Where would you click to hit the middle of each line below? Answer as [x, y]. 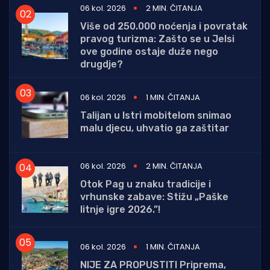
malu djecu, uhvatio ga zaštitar [155, 128]
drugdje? [102, 64]
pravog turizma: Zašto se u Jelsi [157, 39]
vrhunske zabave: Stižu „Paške [154, 196]
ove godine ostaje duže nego [149, 51]
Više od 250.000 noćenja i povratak [164, 26]
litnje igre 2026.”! [120, 209]
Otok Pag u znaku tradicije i [146, 184]
